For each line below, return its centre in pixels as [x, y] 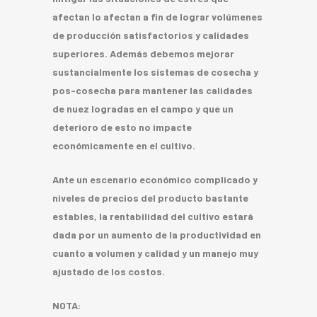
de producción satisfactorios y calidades [151, 35]
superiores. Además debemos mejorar [143, 53]
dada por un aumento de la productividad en [157, 234]
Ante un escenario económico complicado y [155, 179]
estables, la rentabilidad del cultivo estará [153, 216]
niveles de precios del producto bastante [150, 197]
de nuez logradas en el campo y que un [143, 108]
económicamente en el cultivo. [124, 145]
